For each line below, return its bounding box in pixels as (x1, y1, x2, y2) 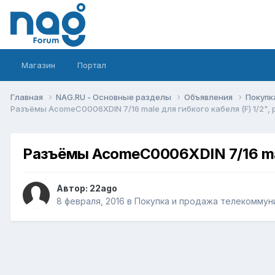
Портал (77, 60, 106, 70)
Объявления (184, 91, 234, 102)
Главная (10, 91, 45, 102)
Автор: (56, 183, 90, 194)
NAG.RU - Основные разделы (56, 91, 173, 102)
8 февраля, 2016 (56, 196, 125, 207)
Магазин (21, 60, 55, 70)
